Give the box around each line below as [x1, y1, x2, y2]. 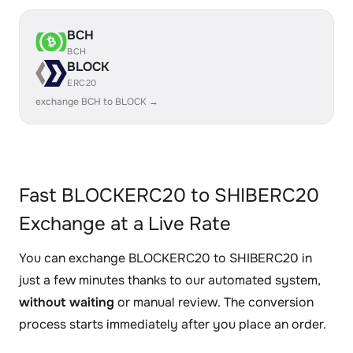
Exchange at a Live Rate [19, 212, 231, 236]
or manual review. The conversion [114, 294, 314, 310]
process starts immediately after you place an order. [19, 316, 326, 333]
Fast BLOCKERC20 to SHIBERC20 [19, 184, 319, 207]
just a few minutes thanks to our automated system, [19, 272, 321, 288]
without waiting [19, 294, 114, 310]
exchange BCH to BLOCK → [35, 95, 158, 108]
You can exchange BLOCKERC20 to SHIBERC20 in [19, 250, 312, 266]
